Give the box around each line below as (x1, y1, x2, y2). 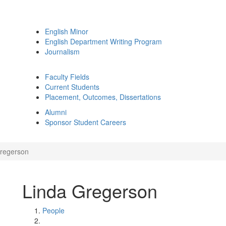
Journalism (45, 46, 80, 56)
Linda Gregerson (22, 178, 157, 203)
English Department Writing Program (45, 36, 162, 46)
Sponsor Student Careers (45, 117, 126, 127)
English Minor (45, 26, 88, 36)
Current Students (45, 82, 99, 92)
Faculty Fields (45, 72, 89, 82)
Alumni (45, 107, 67, 117)
